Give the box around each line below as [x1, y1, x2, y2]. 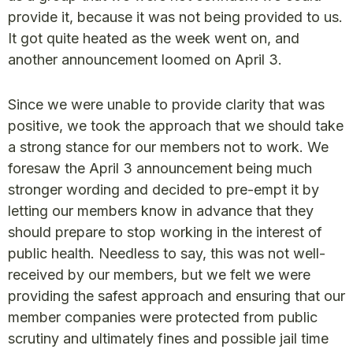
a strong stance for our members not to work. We [8, 139, 329, 156]
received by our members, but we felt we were [8, 266, 310, 284]
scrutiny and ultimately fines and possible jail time [8, 330, 329, 347]
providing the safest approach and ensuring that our [8, 288, 345, 305]
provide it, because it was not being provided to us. [8, 9, 343, 26]
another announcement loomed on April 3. [8, 51, 282, 69]
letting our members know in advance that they [8, 203, 314, 220]
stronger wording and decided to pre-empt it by [8, 181, 319, 199]
